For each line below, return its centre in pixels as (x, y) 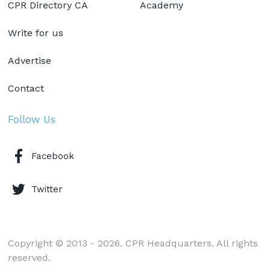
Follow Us (32, 119)
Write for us (36, 33)
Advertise (30, 60)
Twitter (47, 190)
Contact (26, 88)
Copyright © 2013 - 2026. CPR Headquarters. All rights (133, 243)
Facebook (53, 156)
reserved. (30, 257)
